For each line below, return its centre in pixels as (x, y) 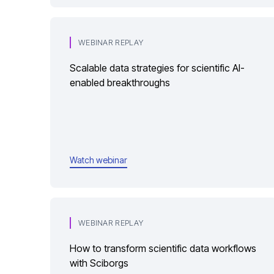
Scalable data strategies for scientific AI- (157, 68)
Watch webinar (98, 160)
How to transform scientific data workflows (163, 248)
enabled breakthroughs (120, 83)
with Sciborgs (99, 263)
